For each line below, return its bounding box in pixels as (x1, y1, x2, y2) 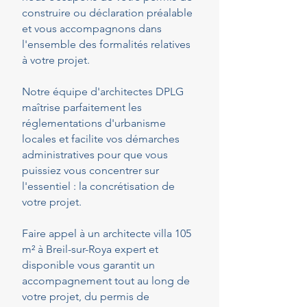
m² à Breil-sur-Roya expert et (22, 243, 158, 256)
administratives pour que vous (22, 148, 168, 161)
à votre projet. (22, 53, 90, 66)
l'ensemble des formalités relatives (22, 38, 191, 51)
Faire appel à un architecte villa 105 (22, 227, 191, 240)
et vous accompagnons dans (22, 22, 162, 35)
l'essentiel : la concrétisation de (22, 180, 175, 193)
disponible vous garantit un (22, 258, 155, 271)
